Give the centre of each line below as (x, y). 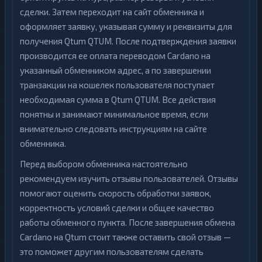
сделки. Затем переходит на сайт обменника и (112, 12)
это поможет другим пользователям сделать (112, 251)
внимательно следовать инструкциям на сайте (113, 129)
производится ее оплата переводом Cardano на (115, 56)
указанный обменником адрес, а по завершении (116, 70)
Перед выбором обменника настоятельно (104, 164)
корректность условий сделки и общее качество (117, 208)
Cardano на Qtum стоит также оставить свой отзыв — (125, 237)
